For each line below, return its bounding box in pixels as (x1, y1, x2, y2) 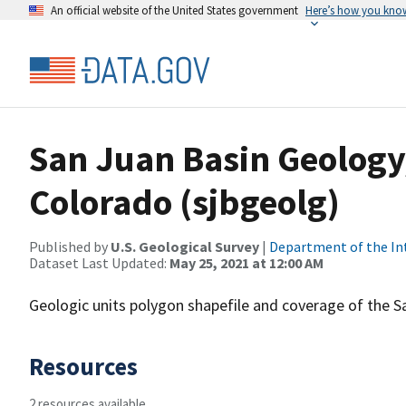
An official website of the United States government (51, 3, 298, 17)
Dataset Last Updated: (29, 254, 169, 272)
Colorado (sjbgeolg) (29, 179, 340, 225)
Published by (29, 237, 111, 256)
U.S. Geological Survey (111, 237, 259, 256)
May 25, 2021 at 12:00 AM (169, 254, 324, 272)
